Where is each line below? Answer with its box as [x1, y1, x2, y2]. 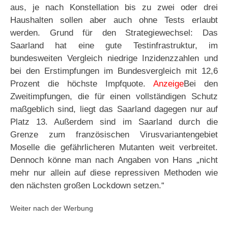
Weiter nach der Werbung [10, 204, 93, 213]
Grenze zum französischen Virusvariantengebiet [10, 130, 218, 140]
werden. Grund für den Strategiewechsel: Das [10, 28, 218, 38]
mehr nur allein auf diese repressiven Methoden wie [10, 168, 218, 178]
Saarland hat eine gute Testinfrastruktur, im [10, 41, 218, 51]
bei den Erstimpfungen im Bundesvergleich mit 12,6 [10, 66, 218, 76]
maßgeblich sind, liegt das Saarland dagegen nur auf [10, 104, 218, 115]
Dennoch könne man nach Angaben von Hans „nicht [10, 155, 218, 165]
